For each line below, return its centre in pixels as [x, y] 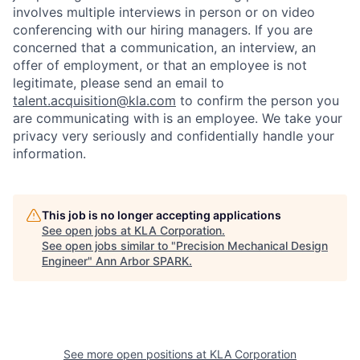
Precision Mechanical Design [252, 246]
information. [49, 154]
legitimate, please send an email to [119, 83]
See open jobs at [88, 231]
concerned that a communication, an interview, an [164, 48]
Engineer [65, 261]
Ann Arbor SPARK [142, 261]
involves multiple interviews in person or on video [164, 12]
